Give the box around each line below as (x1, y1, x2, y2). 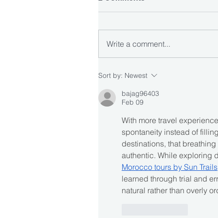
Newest (125, 71, 147, 80)
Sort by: (98, 71, 123, 80)
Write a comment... (107, 38, 170, 49)
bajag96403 (122, 89, 159, 98)
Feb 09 (122, 97, 144, 107)
